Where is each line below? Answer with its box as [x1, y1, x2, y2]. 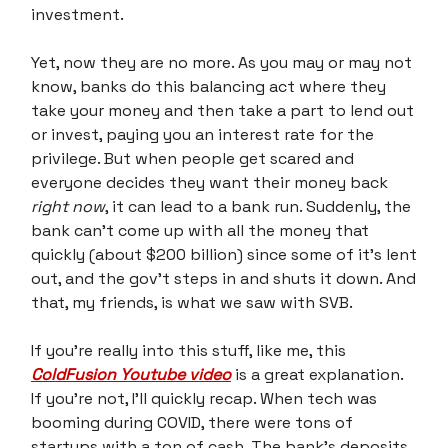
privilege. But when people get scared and [31, 147, 354, 169]
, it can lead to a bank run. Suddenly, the [105, 195, 411, 217]
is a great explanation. [231, 363, 403, 385]
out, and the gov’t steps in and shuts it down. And [31, 267, 416, 289]
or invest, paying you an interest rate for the [31, 123, 374, 145]
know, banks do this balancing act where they [31, 75, 386, 97]
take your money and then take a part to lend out [31, 99, 414, 121]
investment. [31, 3, 124, 25]
